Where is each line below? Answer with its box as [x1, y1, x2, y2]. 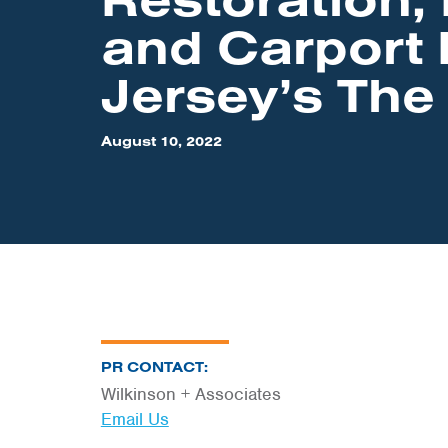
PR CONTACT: [100, 358, 208, 376]
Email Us [100, 408, 169, 430]
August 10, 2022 [100, 132, 222, 150]
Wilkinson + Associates [100, 383, 281, 405]
